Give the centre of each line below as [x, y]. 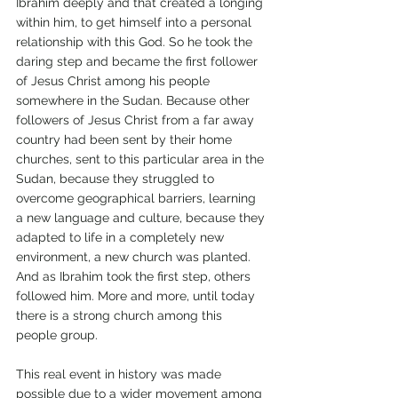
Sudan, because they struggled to [117, 179]
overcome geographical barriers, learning [138, 199]
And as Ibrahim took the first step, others [135, 277]
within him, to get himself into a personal [135, 23]
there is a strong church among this [121, 316]
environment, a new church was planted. [135, 257]
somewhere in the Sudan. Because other [135, 101]
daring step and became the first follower [139, 62]
